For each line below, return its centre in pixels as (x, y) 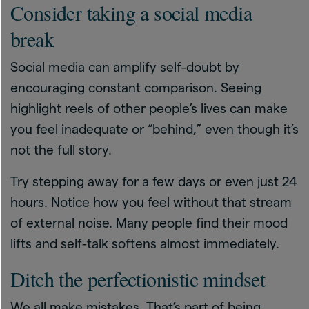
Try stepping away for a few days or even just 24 (154, 181)
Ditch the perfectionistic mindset (138, 278)
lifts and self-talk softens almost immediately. (145, 243)
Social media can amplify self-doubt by (125, 67)
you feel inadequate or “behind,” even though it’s (154, 129)
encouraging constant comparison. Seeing (136, 88)
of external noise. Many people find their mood (149, 223)
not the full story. (61, 150)
